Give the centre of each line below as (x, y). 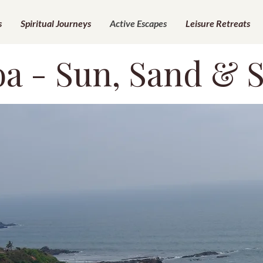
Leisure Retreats (218, 23)
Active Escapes (138, 23)
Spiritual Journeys (56, 23)
